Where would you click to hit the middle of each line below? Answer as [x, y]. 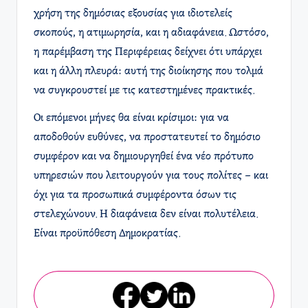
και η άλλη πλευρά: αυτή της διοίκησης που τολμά [148, 71]
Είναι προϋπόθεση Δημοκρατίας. [107, 233]
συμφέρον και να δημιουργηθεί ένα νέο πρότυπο [144, 156]
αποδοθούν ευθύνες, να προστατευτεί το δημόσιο [147, 137]
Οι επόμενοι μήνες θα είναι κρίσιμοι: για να [131, 118]
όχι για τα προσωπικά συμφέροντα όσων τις [135, 195]
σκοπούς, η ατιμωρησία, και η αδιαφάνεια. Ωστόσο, [151, 33]
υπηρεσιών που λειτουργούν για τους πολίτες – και [151, 176]
